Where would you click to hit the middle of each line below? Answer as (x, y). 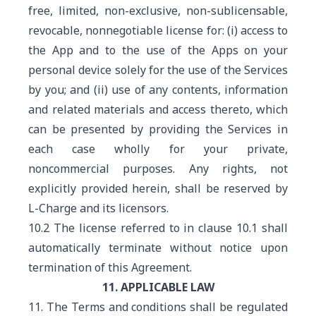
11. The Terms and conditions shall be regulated (158, 307)
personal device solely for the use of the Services (158, 70)
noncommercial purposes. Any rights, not (158, 169)
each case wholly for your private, (158, 149)
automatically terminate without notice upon (158, 248)
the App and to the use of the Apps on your (158, 50)
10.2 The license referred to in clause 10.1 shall (158, 228)
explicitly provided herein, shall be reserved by (158, 188)
